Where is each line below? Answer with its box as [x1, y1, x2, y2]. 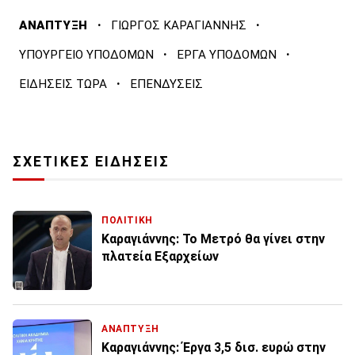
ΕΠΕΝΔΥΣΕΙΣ [130, 77, 203, 92]
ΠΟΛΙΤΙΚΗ [101, 215, 153, 227]
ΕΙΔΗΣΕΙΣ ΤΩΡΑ [19, 77, 107, 92]
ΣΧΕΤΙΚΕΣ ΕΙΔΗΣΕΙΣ [13, 154, 170, 170]
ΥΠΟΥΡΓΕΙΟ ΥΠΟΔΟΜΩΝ [19, 48, 154, 63]
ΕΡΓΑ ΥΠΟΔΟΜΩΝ [177, 48, 277, 63]
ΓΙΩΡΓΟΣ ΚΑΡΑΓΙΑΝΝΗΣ [110, 18, 246, 33]
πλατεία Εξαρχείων [101, 249, 219, 265]
